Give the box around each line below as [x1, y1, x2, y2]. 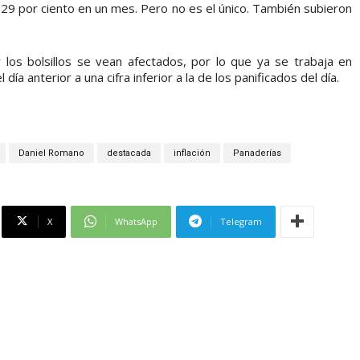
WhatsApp [115, 215, 157, 227]
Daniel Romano [18, 147, 84, 158]
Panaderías [232, 147, 281, 158]
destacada [106, 147, 151, 158]
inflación [173, 147, 211, 158]
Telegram [220, 215, 262, 227]
